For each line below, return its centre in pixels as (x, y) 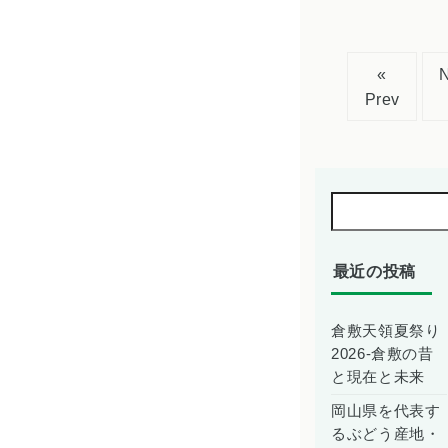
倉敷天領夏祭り (386, 330)
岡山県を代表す (386, 410)
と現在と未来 (378, 376)
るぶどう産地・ (386, 433)
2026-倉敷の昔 (382, 353)
